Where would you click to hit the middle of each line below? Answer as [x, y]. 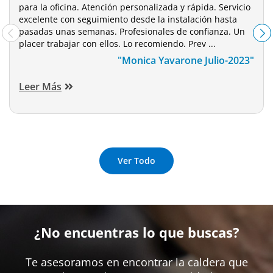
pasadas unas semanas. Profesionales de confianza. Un [132, 31]
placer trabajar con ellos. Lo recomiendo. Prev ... [117, 43]
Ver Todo [136, 160]
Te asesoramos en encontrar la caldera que [136, 262]
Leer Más [40, 86]
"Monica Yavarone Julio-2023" [186, 60]
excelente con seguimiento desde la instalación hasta [128, 19]
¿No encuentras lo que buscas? [136, 232]
